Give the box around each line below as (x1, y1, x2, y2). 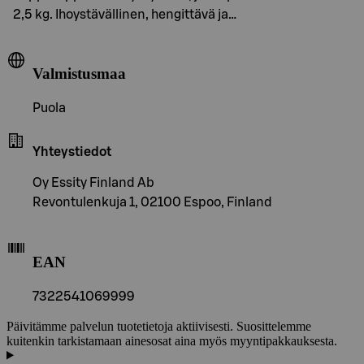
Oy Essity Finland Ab (32, 176, 154, 190)
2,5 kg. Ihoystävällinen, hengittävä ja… (13, 7, 236, 21)
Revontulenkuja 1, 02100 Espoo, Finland (32, 196, 272, 210)
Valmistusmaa (32, 65, 126, 83)
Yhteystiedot (32, 145, 111, 159)
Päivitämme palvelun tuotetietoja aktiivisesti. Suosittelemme (6, 318, 311, 333)
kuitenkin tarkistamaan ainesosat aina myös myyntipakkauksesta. (6, 333, 337, 348)
